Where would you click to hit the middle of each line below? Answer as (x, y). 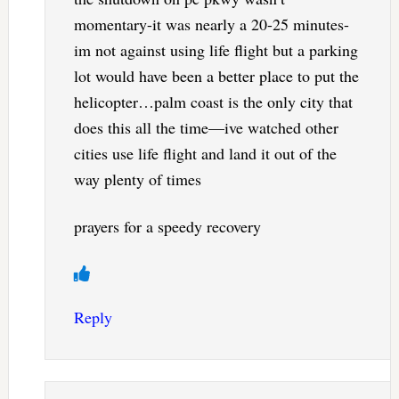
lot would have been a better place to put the (216, 76)
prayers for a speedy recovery (167, 227)
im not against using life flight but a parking (216, 50)
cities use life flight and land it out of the (205, 154)
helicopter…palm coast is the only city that (213, 102)
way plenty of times (137, 179)
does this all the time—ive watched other (206, 128)
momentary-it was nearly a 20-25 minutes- (211, 24)
